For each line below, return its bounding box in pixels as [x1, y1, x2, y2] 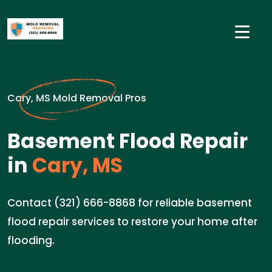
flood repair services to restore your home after [7, 214, 257, 229]
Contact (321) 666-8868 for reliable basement [7, 195, 252, 210]
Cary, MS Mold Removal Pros [7, 91, 146, 105]
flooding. [7, 233, 55, 248]
